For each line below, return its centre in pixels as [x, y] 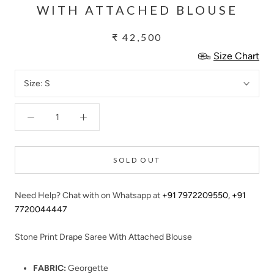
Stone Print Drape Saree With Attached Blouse [103, 237]
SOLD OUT [137, 160]
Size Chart [236, 56]
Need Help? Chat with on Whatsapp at [88, 195]
